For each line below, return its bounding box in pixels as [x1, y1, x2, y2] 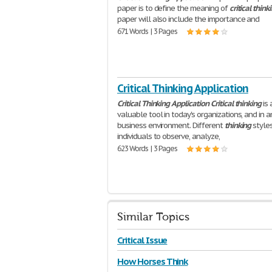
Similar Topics [117, 211, 189, 223]
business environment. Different [117, 120, 225, 131]
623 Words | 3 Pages [117, 144, 178, 153]
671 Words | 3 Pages [117, 27, 178, 36]
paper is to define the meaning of [117, 3, 229, 13]
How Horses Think [117, 256, 188, 267]
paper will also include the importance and [117, 14, 260, 24]
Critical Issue [117, 234, 168, 246]
